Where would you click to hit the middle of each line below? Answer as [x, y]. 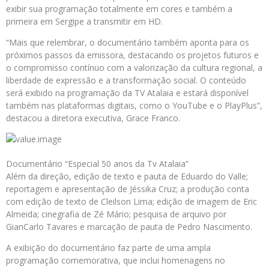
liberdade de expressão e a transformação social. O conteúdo [126, 80]
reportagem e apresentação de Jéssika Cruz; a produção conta [128, 189]
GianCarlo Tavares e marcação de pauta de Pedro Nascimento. [129, 227]
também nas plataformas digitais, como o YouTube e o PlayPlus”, [134, 106]
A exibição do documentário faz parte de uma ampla [108, 248]
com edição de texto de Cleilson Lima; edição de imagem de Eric [131, 202]
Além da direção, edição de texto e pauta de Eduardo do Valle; [127, 177]
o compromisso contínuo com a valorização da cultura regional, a [134, 68]
